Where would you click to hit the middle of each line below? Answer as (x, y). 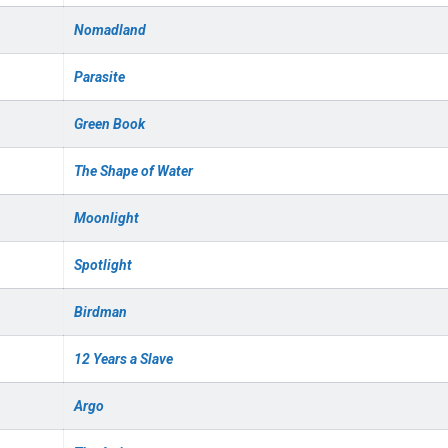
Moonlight (106, 218)
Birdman (100, 312)
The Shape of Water (133, 171)
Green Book (109, 124)
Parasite (99, 77)
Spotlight (103, 265)
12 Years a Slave (123, 359)
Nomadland (110, 30)
